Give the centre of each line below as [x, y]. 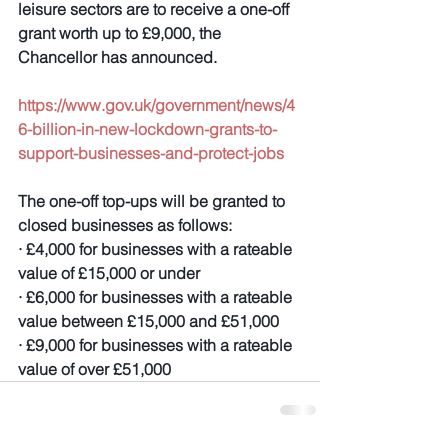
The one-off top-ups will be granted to [153, 201]
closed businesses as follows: [125, 225]
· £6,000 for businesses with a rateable [157, 297]
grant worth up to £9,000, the [121, 33]
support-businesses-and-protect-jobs [151, 153]
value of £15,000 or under [109, 273]
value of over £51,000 [94, 369]
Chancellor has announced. [117, 57]
